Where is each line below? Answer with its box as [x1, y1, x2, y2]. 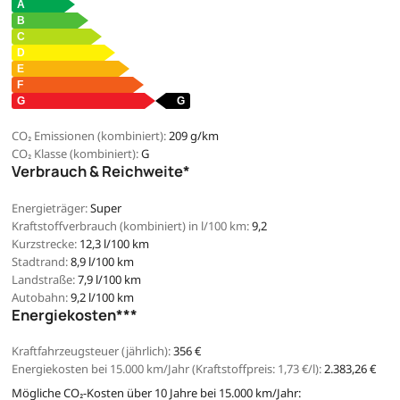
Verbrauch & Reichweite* [12, 161, 190, 182]
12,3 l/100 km [79, 235, 150, 252]
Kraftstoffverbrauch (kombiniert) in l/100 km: [12, 217, 249, 234]
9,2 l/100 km [71, 288, 135, 305]
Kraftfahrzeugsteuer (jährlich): [12, 343, 171, 360]
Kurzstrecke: [12, 235, 77, 252]
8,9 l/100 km [71, 253, 135, 270]
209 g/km [169, 128, 220, 145]
